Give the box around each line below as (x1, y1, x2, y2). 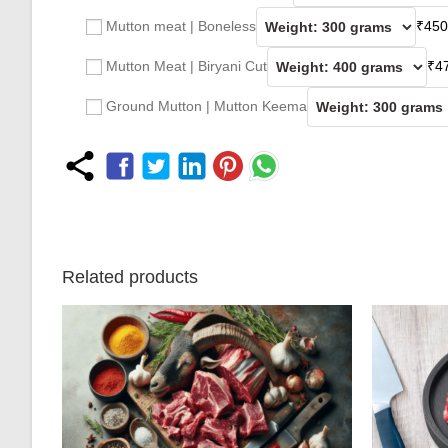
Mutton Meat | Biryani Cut (106, 58, 267, 75)
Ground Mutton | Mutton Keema (106, 98, 307, 115)
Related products (62, 266, 198, 287)
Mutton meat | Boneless (106, 18, 256, 35)
